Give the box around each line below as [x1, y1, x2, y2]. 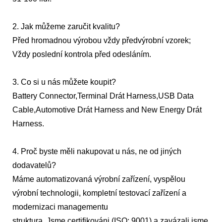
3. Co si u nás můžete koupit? [12, 78, 116, 87]
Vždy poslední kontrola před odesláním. [12, 50, 151, 59]
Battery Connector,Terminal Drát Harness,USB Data [12, 92, 194, 101]
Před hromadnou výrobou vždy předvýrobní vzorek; [12, 36, 191, 45]
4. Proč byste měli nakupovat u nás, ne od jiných [12, 147, 181, 156]
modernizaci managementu [12, 203, 108, 212]
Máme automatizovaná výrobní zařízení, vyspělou [12, 175, 185, 184]
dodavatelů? [12, 161, 56, 170]
